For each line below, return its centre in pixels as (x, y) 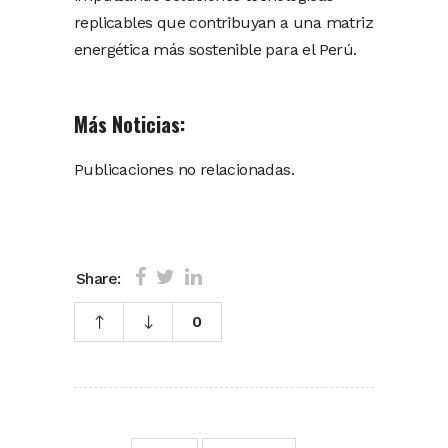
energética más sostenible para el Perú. (215, 50)
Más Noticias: (129, 124)
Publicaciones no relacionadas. (184, 170)
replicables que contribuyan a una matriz (223, 23)
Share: (98, 278)
